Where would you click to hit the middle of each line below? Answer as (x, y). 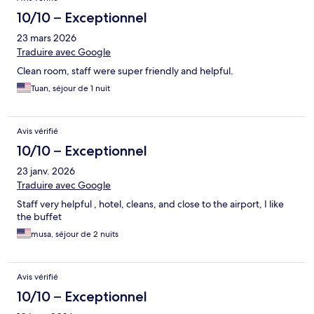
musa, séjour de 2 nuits (75, 234)
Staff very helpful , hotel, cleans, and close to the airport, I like (150, 204)
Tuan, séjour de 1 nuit (70, 88)
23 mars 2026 (47, 37)
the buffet (39, 216)
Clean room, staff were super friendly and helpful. (125, 70)
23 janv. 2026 (46, 171)
